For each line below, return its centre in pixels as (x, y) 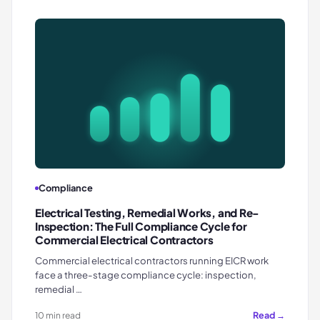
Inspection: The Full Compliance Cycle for (141, 226)
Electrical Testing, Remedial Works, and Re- (147, 213)
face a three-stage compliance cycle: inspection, (146, 275)
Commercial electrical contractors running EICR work (152, 261)
